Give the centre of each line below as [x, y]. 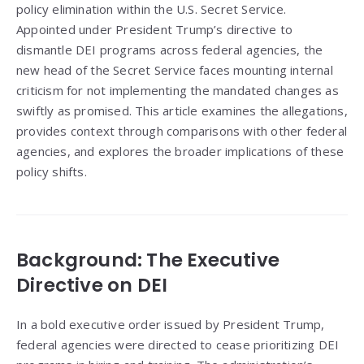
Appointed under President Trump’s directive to [155, 30]
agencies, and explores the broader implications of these [180, 152]
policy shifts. [52, 172]
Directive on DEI [92, 286]
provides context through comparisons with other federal [182, 131]
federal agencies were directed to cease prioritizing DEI [178, 345]
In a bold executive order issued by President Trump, [171, 325]
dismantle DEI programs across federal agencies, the [170, 50]
